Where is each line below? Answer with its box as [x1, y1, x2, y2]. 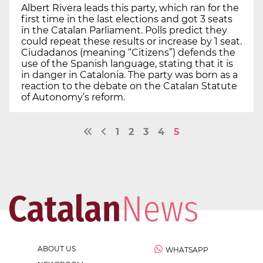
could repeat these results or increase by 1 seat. [21, 35, 242, 47]
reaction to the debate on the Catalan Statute [21, 80, 237, 92]
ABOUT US [38, 244, 76, 253]
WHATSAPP [166, 245, 208, 254]
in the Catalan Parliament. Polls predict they [21, 24, 227, 36]
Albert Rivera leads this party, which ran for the [21, 2, 239, 14]
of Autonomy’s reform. [21, 91, 125, 103]
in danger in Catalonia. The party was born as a [21, 69, 238, 80]
